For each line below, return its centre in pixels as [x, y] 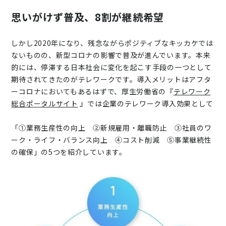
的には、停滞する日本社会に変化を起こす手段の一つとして [111, 67]
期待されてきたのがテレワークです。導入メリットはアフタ [111, 79]
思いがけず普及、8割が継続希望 [88, 17]
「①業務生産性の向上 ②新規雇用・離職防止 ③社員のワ [111, 128]
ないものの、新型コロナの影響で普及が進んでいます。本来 [111, 55]
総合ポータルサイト [45, 103]
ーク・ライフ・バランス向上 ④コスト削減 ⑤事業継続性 [111, 140]
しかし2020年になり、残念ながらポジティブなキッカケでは [112, 43]
